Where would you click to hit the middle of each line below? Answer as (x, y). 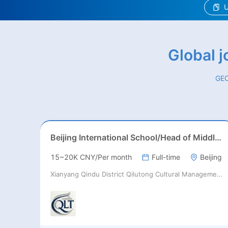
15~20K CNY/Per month (91, 157)
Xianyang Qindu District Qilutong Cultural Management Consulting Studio (219, 174)
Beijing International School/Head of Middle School (218, 138)
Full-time (166, 157)
